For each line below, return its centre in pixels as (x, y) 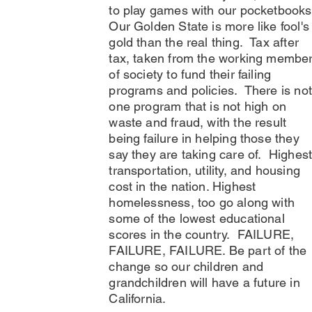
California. (138, 298)
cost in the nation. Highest (182, 186)
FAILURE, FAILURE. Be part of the (208, 250)
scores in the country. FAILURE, (202, 234)
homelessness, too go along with (202, 202)
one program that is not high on (197, 106)
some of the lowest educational (197, 218)
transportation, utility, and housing (204, 170)
